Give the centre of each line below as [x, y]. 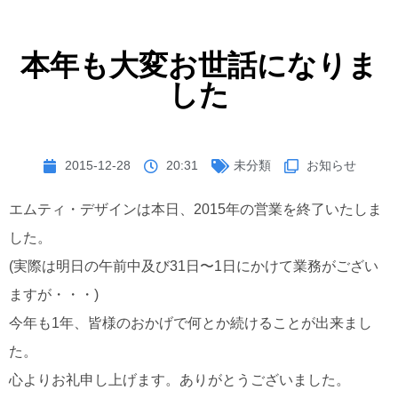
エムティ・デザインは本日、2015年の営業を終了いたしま [195, 210]
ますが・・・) [54, 295]
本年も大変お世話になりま [199, 66]
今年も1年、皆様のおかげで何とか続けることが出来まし [191, 323]
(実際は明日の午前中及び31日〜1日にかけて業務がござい [194, 267]
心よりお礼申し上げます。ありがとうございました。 [179, 380]
